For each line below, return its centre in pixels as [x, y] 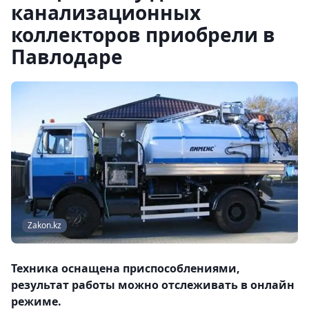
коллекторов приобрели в [143, 34]
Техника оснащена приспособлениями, [126, 269]
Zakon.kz [44, 226]
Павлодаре [67, 57]
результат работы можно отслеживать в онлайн [153, 285]
